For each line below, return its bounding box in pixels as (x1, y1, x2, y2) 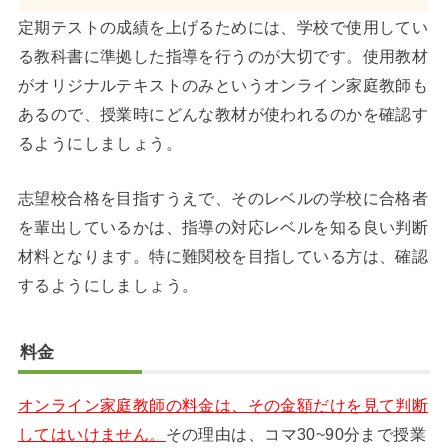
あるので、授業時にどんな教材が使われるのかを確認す (17, 104, 429, 123)
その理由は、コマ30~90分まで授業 (165, 425, 427, 444)
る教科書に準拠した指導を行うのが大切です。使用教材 (17, 46, 429, 65)
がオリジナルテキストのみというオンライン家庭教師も (17, 75, 429, 94)
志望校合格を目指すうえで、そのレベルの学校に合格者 (17, 188, 429, 207)
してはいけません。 (17, 425, 166, 444)
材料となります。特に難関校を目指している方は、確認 (17, 246, 429, 265)
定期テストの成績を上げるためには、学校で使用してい (17, 17, 429, 36)
